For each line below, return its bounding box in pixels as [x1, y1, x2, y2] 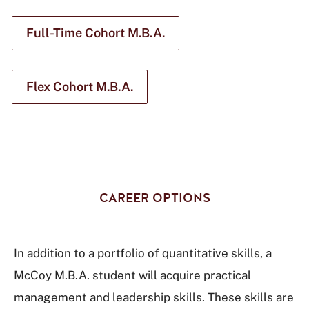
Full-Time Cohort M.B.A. [26, 26, 165, 40]
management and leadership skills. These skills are [14, 290, 294, 304]
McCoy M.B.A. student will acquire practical [14, 268, 251, 282]
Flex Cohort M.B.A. [26, 79, 133, 94]
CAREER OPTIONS [99, 190, 210, 206]
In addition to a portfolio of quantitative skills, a [14, 246, 272, 260]
